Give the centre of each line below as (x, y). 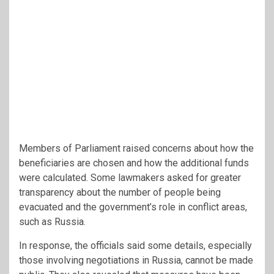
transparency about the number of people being (120, 192)
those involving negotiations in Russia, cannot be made (136, 260)
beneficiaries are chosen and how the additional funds (134, 163)
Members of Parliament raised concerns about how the (136, 148)
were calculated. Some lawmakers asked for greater (130, 177)
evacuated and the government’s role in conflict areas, (133, 207)
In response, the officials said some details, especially (135, 245)
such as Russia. (52, 221)
